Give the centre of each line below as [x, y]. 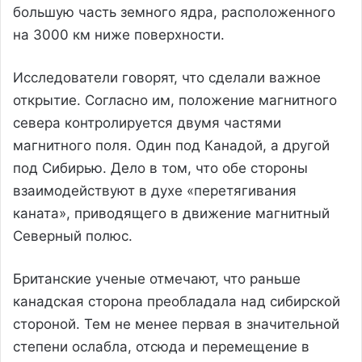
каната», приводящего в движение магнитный [171, 213]
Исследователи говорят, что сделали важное [167, 77]
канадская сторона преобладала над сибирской [177, 301]
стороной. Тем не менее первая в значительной [176, 324]
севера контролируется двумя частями [147, 122]
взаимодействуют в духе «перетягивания [155, 190]
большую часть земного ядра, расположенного [174, 12]
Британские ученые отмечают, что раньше [157, 278]
